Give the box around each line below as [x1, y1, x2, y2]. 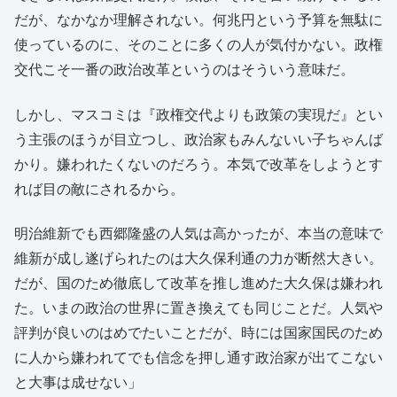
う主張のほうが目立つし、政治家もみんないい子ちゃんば [14, 131, 383, 147]
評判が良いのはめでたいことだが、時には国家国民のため [14, 325, 383, 341]
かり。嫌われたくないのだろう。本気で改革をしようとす [14, 156, 383, 172]
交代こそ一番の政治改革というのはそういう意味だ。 [14, 62, 354, 78]
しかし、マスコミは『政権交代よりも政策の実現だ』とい [14, 106, 383, 122]
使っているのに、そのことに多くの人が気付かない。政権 [14, 37, 383, 53]
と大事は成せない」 [14, 375, 142, 391]
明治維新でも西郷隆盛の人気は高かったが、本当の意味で [14, 226, 383, 242]
